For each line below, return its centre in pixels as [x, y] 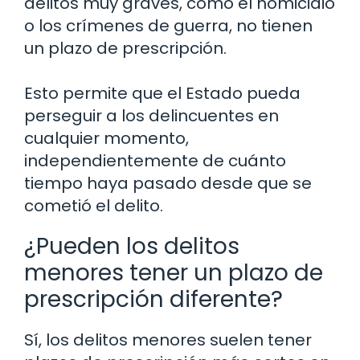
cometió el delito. [94, 206]
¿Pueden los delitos [132, 247]
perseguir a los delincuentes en [151, 116]
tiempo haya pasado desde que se [168, 184]
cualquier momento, [106, 139]
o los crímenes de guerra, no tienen [168, 26]
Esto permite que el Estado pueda [162, 94]
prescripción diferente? [153, 300]
